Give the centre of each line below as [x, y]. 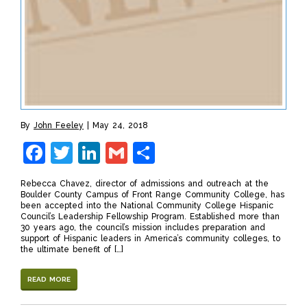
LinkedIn [144, 153]
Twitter [109, 153]
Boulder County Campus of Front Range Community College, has [152, 195]
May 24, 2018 [120, 126]
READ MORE [49, 280]
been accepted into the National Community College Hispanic [147, 206]
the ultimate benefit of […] [72, 250]
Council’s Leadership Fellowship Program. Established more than [150, 217]
